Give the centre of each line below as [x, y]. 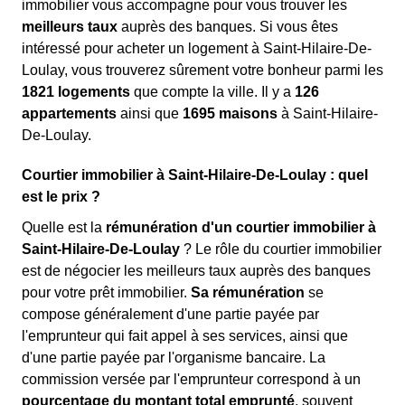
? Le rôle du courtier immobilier [281, 249]
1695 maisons [230, 113]
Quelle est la [64, 227]
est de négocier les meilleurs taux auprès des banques [196, 271]
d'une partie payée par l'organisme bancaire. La [174, 358]
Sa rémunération [248, 292]
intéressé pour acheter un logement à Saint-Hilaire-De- [197, 48]
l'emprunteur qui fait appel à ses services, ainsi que [185, 336]
